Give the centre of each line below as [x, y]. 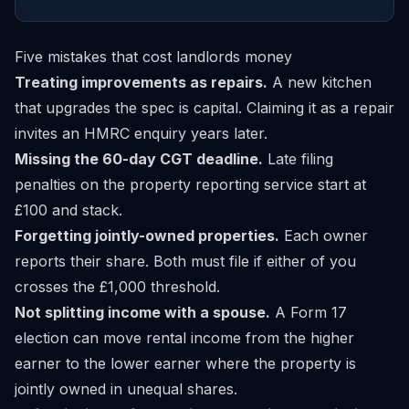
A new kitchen [320, 82]
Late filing [298, 159]
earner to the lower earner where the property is [185, 363]
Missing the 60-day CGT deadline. [139, 159]
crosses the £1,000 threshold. [117, 287]
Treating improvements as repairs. [141, 82]
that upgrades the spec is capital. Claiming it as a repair [204, 108]
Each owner [324, 236]
